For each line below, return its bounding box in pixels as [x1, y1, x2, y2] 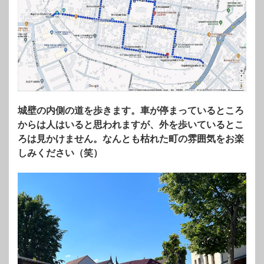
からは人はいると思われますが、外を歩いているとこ [18, 120, 244, 130]
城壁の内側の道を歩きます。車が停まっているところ [18, 105, 244, 116]
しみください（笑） [18, 148, 103, 159]
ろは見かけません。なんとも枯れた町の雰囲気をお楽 [18, 134, 244, 144]
